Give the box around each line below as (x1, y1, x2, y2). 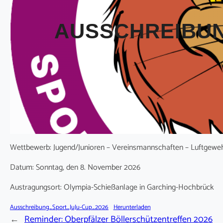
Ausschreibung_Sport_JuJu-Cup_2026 (10, 202, 109, 213)
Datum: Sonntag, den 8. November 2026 (10, 161, 140, 175)
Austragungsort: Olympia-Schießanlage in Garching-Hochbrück (10, 181, 214, 195)
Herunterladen (113, 202, 151, 213)
